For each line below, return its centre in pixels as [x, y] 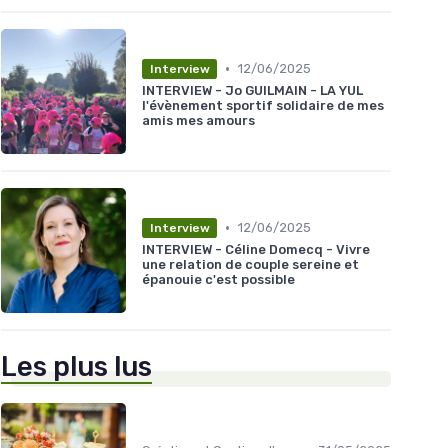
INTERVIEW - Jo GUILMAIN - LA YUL [252, 90]
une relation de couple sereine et [250, 264]
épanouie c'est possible [218, 279]
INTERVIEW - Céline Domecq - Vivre [256, 249]
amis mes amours [198, 120]
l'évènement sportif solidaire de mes [263, 105]
